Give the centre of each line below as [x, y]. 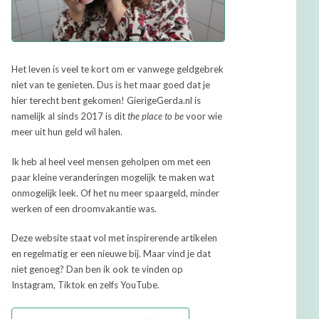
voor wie [203, 116]
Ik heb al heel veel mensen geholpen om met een [111, 161]
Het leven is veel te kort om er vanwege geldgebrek [117, 69]
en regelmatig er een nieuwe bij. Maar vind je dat [111, 254]
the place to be [156, 116]
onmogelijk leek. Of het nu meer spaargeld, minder [115, 193]
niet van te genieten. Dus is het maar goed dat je [111, 85]
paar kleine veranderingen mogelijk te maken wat [113, 177]
